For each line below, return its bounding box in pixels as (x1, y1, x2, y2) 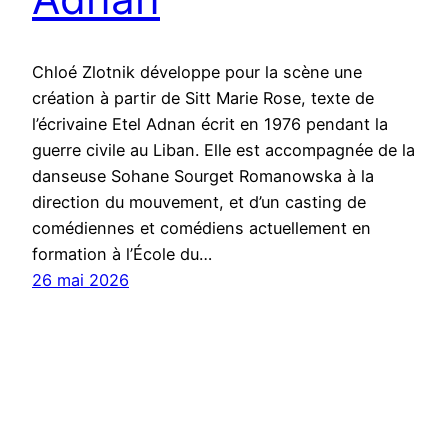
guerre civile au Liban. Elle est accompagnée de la (32, 139, 415, 160)
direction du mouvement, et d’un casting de (32, 191, 366, 212)
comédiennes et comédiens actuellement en (32, 217, 371, 238)
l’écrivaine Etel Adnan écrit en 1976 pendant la (32, 113, 388, 134)
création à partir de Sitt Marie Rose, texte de (32, 87, 374, 108)
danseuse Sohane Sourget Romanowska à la (32, 165, 374, 186)
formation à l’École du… (32, 243, 212, 264)
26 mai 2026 (32, 269, 129, 290)
